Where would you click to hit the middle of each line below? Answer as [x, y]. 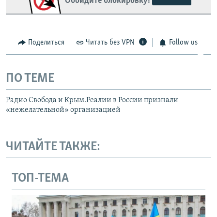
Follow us [183, 42]
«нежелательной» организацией [63, 110]
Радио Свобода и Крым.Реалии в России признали [92, 100]
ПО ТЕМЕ [30, 79]
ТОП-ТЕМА [40, 179]
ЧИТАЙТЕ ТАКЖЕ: [53, 147]
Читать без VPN [110, 42]
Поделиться [46, 42]
